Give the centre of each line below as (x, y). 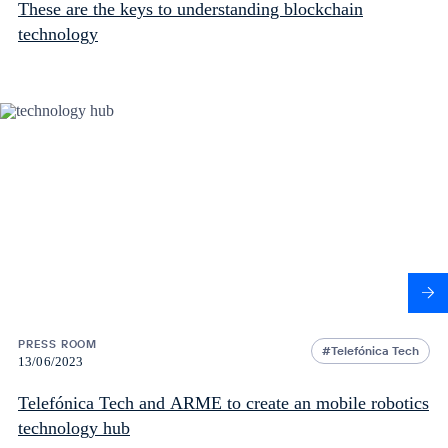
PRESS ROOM (57, 344)
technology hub (74, 428)
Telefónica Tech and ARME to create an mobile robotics (223, 403)
